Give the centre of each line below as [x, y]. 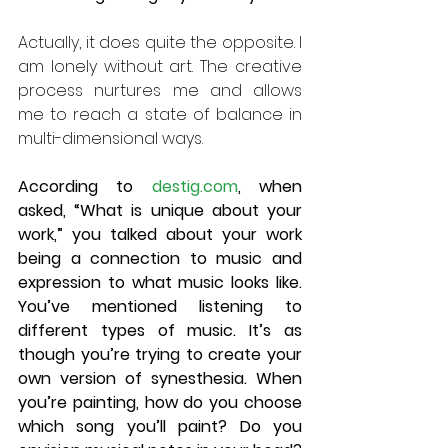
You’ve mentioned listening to [160, 306]
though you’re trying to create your [160, 354]
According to [85, 186]
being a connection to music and [160, 258]
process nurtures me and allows [160, 90]
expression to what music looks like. [160, 282]
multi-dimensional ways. [112, 138]
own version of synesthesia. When [160, 378]
